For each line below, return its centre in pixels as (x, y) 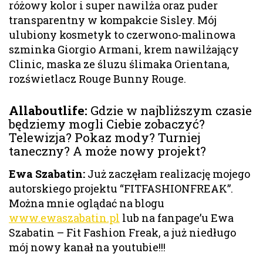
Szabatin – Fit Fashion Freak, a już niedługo (122, 233)
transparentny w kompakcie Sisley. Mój (113, 20)
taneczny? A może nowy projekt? (107, 151)
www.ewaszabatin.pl (64, 218)
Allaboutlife (47, 111)
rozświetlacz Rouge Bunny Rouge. (97, 79)
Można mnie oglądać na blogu (87, 203)
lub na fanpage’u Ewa (177, 218)
